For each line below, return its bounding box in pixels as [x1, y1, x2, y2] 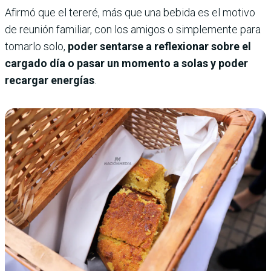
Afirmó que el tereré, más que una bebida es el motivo [5, 6, 255, 19]
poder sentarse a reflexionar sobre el [68, 40, 251, 53]
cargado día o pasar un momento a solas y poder [5, 57, 248, 70]
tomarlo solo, [5, 40, 68, 53]
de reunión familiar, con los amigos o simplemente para [5, 23, 261, 36]
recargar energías [5, 74, 94, 87]
